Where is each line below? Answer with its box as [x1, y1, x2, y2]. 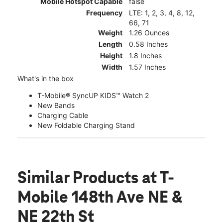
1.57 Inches [129, 63, 166, 72]
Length [99, 40, 122, 49]
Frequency [86, 8, 122, 17]
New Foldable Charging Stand [37, 121, 135, 130]
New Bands [37, 101, 75, 110]
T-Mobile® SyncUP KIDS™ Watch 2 [37, 91, 149, 100]
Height [100, 51, 122, 60]
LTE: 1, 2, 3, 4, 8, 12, [129, 8, 195, 17]
